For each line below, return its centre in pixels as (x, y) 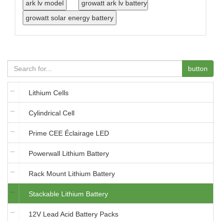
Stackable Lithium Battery (68, 194)
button (198, 69)
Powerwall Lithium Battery (69, 154)
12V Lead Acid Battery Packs (74, 214)
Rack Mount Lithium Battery (72, 174)
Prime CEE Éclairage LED (69, 133)
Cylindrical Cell (52, 113)
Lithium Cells (49, 93)
